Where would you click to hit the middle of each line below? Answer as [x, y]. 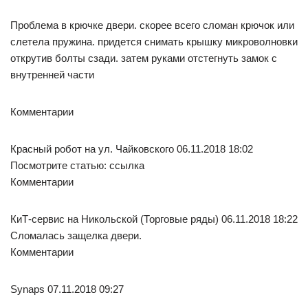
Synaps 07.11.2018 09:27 [67, 289]
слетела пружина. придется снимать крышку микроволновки [154, 41]
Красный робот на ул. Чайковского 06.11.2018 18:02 [132, 148]
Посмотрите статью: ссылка [77, 165]
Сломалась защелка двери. [76, 235]
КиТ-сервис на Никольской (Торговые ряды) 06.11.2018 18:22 [154, 219]
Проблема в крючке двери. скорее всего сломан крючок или [152, 25]
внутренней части [52, 74]
